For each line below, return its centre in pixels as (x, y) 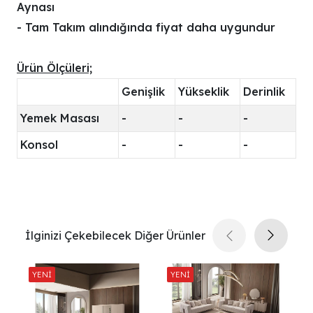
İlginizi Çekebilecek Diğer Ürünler (115, 236)
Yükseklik (204, 92)
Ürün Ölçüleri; (54, 68)
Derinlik (264, 92)
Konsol (39, 145)
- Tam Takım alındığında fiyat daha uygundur (146, 28)
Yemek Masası (61, 118)
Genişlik (143, 92)
